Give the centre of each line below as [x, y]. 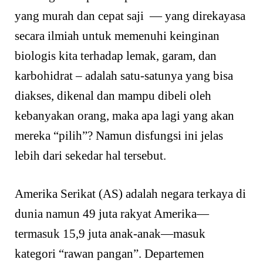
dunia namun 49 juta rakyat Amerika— [112, 214]
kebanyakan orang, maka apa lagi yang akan [124, 115]
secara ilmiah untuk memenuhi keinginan [117, 36]
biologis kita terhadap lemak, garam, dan [116, 55]
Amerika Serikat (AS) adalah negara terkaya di [130, 194]
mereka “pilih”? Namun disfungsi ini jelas [119, 135]
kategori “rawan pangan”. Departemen [109, 254]
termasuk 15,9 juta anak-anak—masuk [110, 234]
